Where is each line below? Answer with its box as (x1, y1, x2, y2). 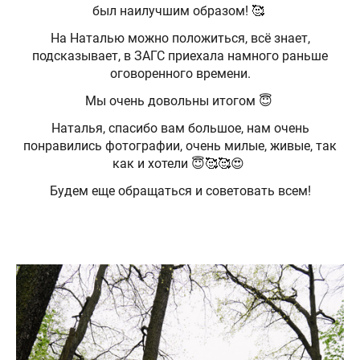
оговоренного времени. (109, 66, 251, 82)
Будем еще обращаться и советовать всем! (49, 183, 311, 199)
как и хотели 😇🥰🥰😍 (112, 156, 247, 172)
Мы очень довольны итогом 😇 (84, 93, 276, 109)
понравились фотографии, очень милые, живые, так (23, 138, 337, 154)
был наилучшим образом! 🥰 (92, 3, 268, 19)
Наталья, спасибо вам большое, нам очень (51, 121, 309, 137)
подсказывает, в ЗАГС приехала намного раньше (32, 48, 328, 64)
